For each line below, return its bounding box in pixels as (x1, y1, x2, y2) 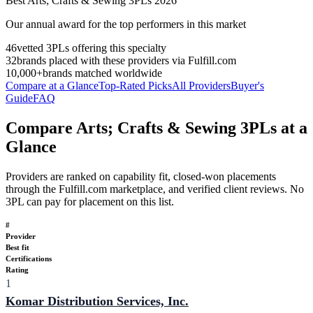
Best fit (6, 242, 29, 252)
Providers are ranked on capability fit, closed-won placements (6, 170, 276, 182)
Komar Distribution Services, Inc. (6, 293, 189, 308)
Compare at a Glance (6, 79, 99, 92)
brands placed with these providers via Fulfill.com (17, 54, 236, 66)
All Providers (172, 79, 231, 92)
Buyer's (231, 79, 264, 92)
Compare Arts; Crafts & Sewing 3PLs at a (6, 118, 307, 137)
